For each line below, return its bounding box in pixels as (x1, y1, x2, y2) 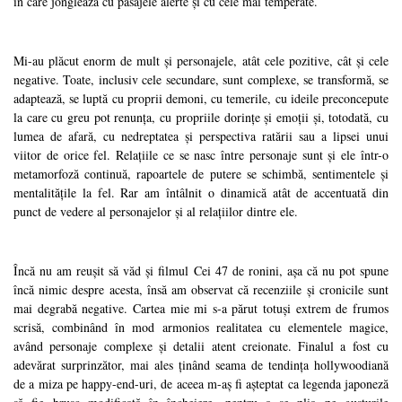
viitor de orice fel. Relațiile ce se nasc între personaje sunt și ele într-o (13, 146, 389, 164)
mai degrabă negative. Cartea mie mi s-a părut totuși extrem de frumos (13, 300, 389, 318)
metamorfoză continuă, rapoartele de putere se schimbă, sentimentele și (13, 165, 389, 183)
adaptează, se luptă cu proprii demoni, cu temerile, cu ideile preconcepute (13, 90, 389, 108)
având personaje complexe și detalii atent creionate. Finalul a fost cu (13, 337, 389, 355)
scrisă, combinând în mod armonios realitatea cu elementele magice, (13, 319, 389, 336)
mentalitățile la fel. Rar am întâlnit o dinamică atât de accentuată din (13, 184, 389, 202)
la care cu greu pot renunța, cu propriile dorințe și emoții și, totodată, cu (13, 109, 389, 127)
